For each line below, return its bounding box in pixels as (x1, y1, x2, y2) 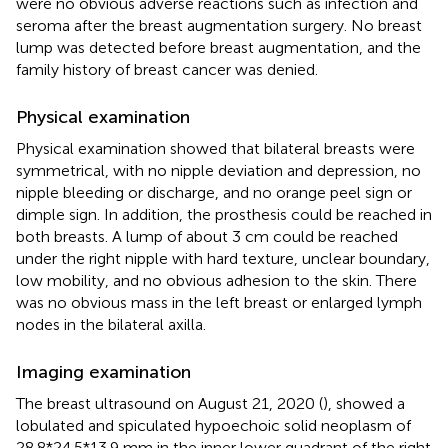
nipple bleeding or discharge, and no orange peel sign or (16, 182, 412, 202)
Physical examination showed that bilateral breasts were (16, 138, 415, 158)
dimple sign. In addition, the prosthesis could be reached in (16, 204, 432, 224)
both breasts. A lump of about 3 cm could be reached (16, 226, 398, 246)
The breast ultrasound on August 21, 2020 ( (16, 393, 323, 413)
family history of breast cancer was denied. (16, 59, 318, 79)
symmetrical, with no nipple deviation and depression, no (16, 160, 421, 180)
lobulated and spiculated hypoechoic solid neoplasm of (16, 415, 411, 435)
